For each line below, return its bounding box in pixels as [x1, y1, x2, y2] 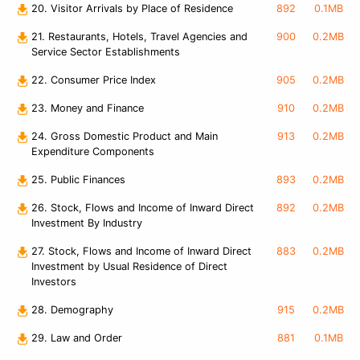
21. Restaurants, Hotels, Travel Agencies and [31, 31, 247, 43]
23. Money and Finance [31, 102, 144, 115]
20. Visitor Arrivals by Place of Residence [31, 2, 233, 15]
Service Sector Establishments [31, 46, 180, 59]
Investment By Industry [31, 217, 142, 230]
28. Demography [31, 304, 113, 317]
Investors [31, 276, 76, 288]
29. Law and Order [31, 332, 122, 345]
